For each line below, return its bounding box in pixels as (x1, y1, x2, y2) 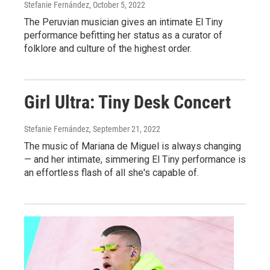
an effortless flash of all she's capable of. (24, 167, 199, 178)
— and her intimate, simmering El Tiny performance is (24, 154, 246, 165)
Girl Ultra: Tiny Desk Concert (24, 92, 231, 113)
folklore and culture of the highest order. (24, 43, 192, 54)
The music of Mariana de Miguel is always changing (24, 140, 241, 152)
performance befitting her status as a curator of (24, 30, 222, 41)
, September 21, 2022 (89, 124, 160, 134)
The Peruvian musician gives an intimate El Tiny (24, 16, 223, 28)
